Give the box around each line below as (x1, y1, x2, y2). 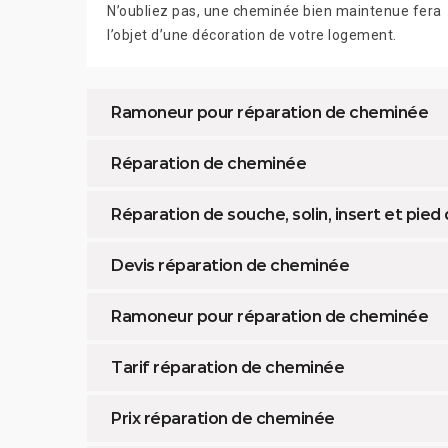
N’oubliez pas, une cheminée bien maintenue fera (107, 3, 442, 20)
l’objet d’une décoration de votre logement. (107, 27, 397, 44)
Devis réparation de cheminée (111, 256, 349, 276)
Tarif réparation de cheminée (111, 358, 344, 378)
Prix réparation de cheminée (111, 409, 335, 429)
